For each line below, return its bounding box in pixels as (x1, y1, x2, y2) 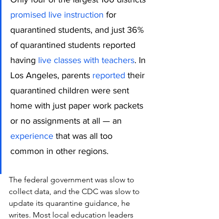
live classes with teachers (38, 55, 134, 65)
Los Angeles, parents (10, 70, 92, 80)
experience (10, 131, 53, 141)
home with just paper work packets (10, 100, 146, 110)
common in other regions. (10, 146, 109, 156)
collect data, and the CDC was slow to (9, 186, 142, 196)
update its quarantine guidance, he (9, 198, 132, 208)
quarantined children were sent (10, 85, 131, 95)
